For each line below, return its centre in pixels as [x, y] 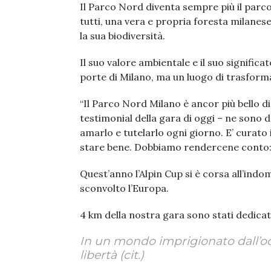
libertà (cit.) [112, 255]
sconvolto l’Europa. [124, 188]
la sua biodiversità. [122, 36]
